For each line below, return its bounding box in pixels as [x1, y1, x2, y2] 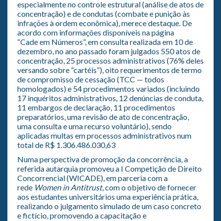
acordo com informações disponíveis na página [17, 27, 174, 37]
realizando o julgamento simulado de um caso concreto [17, 201, 201, 211]
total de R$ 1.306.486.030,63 [17, 140, 115, 149]
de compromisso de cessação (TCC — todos [17, 74, 164, 84]
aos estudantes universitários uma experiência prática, [17, 191, 198, 201]
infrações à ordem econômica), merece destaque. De [17, 18, 192, 28]
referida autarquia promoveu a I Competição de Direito [17, 163, 202, 173]
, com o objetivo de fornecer [102, 182, 196, 192]
